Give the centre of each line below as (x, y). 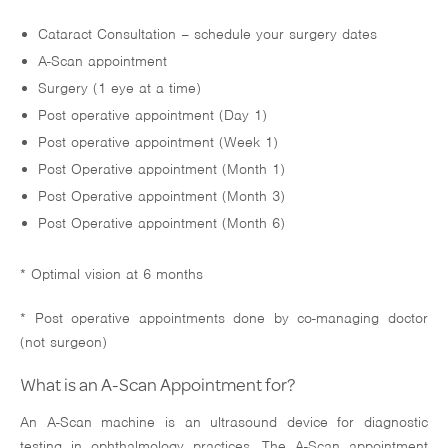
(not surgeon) (63, 342)
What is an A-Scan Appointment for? (157, 384)
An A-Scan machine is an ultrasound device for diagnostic (224, 422)
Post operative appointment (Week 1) (157, 142)
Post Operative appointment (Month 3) (161, 196)
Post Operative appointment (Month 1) (161, 169)
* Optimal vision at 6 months (111, 274)
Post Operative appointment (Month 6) (161, 223)
